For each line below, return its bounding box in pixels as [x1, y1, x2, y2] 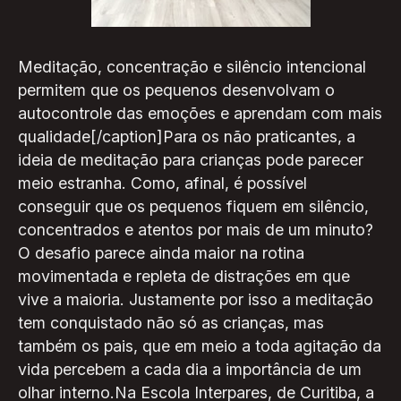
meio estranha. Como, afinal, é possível [17, 173, 307, 192]
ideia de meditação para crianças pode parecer [17, 149, 363, 169]
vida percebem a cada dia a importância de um [17, 359, 362, 379]
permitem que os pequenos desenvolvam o [17, 80, 335, 99]
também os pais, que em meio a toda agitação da [17, 336, 381, 355]
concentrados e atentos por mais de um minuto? [17, 219, 373, 239]
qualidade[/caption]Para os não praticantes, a [17, 126, 355, 146]
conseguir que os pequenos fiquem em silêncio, [17, 196, 369, 216]
